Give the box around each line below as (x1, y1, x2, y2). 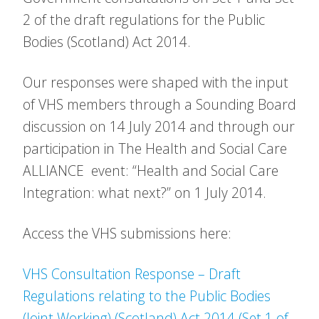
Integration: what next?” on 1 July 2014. (23, 183, 266, 202)
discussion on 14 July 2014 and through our (23, 117, 295, 136)
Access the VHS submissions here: (23, 224, 231, 243)
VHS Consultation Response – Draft (23, 264, 241, 283)
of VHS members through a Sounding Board (23, 95, 296, 114)
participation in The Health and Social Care (23, 139, 287, 158)
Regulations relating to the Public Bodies (23, 286, 271, 305)
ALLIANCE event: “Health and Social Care (23, 161, 278, 180)
